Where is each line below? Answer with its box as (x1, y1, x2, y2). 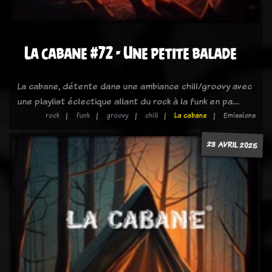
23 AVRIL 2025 (206, 138, 258, 151)
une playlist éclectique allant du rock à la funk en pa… (17, 95, 239, 107)
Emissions (223, 110, 256, 120)
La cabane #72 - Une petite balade (24, 44, 236, 62)
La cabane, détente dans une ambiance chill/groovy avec (17, 80, 252, 92)
